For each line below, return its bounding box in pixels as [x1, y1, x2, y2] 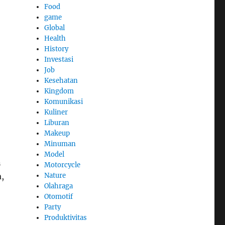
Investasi [44, 55, 74, 64]
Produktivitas [44, 213, 87, 222]
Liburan [44, 118, 70, 127]
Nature [44, 171, 66, 180]
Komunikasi [44, 97, 83, 106]
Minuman [44, 139, 76, 148]
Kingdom [44, 86, 74, 95]
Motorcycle [44, 160, 81, 169]
